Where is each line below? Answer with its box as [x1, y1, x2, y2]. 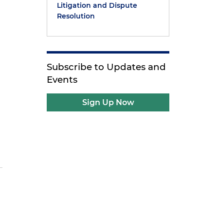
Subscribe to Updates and [47, 61, 166, 73]
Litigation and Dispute [57, 1, 138, 10]
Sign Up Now [82, 98, 134, 107]
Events [47, 74, 78, 85]
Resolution [57, 12, 95, 20]
